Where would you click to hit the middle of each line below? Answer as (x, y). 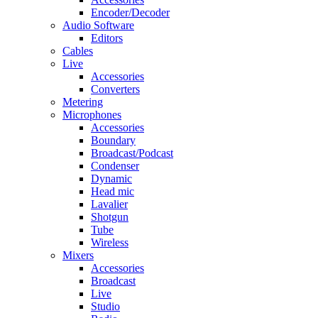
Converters (115, 89)
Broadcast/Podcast (132, 153)
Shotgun (110, 217)
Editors (107, 38)
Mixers (78, 255)
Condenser (115, 166)
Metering (83, 102)
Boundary (113, 140)
